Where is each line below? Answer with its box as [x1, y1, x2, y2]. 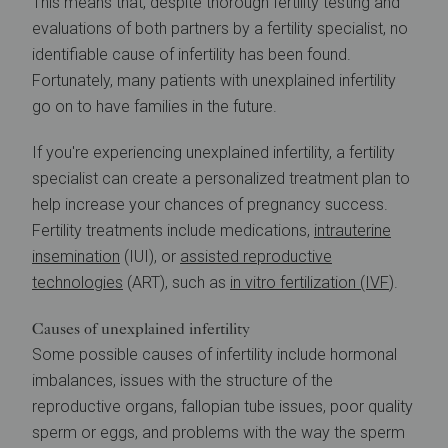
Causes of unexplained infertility [32, 319, 250, 338]
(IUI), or [120, 247, 180, 266]
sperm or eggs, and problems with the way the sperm [32, 423, 405, 442]
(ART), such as [123, 273, 230, 292]
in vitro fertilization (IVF [230, 273, 389, 292]
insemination [32, 247, 120, 266]
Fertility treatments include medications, [32, 221, 314, 240]
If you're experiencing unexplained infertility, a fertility [32, 143, 395, 162]
